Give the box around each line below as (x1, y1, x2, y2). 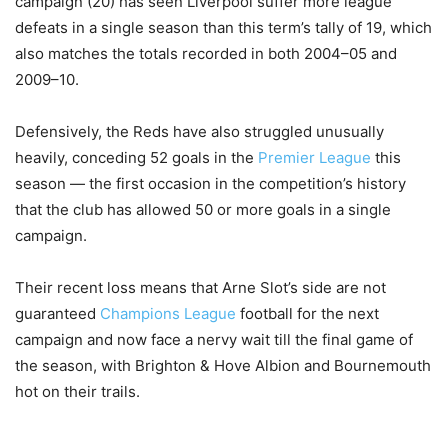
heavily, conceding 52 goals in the (15, 148, 258, 168)
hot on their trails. (15, 382, 140, 402)
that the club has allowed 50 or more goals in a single (15, 200, 391, 220)
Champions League (100, 304, 236, 324)
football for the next (236, 304, 379, 324)
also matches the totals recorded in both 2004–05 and (15, 44, 397, 64)
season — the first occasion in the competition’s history (15, 174, 406, 194)
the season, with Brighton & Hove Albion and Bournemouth (15, 356, 431, 376)
